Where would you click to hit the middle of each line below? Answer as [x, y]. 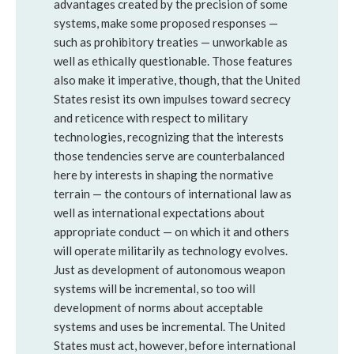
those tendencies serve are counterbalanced [169, 156]
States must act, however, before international [175, 345]
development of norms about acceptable [158, 307]
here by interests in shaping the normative [164, 175]
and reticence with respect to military [151, 118]
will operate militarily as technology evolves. [171, 250]
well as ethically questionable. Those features [173, 61]
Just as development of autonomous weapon [169, 269]
